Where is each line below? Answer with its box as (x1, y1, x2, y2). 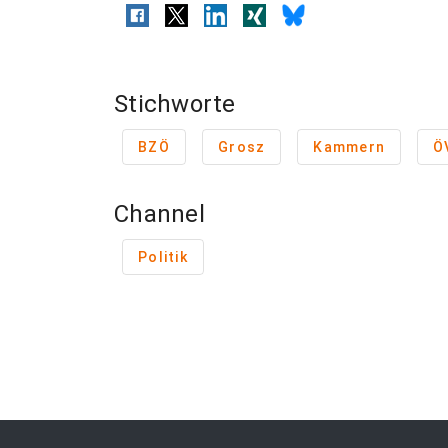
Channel (114, 200, 205, 228)
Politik (138, 249, 188, 265)
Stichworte (114, 90, 236, 118)
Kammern (313, 139, 385, 155)
